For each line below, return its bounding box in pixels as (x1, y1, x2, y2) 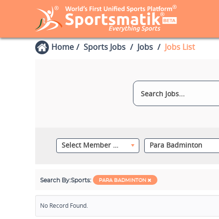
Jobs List (165, 42, 195, 52)
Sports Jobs (84, 42, 126, 52)
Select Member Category (112, 140, 118, 150)
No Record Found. (40, 201, 88, 210)
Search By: (40, 177, 71, 183)
